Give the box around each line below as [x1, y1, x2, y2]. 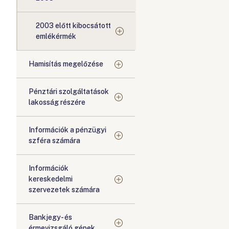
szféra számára [29, 136, 80, 145]
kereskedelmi [29, 175, 73, 183]
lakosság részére [29, 98, 85, 106]
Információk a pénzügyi [29, 126, 106, 134]
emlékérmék [36, 32, 76, 40]
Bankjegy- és [29, 213, 72, 221]
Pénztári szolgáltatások [29, 87, 109, 96]
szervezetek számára [29, 186, 100, 194]
